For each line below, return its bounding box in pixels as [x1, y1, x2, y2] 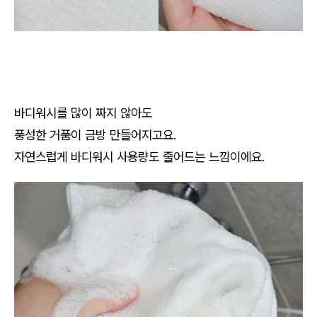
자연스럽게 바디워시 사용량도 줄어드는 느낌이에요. [14, 149, 268, 165]
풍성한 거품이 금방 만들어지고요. [14, 127, 180, 143]
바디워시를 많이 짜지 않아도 [14, 105, 152, 121]
